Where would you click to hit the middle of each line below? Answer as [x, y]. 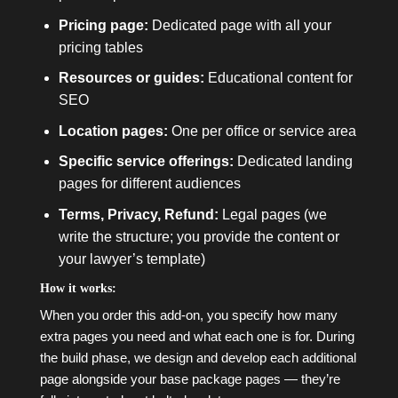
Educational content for [278, 78]
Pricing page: [103, 25]
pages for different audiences [149, 184]
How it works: [78, 288]
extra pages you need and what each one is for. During [197, 336]
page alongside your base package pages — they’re [190, 378]
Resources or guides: [131, 78]
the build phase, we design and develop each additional [198, 357]
